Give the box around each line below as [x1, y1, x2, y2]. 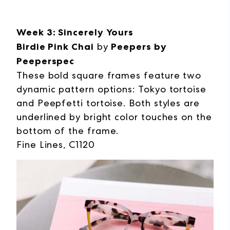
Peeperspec [16, 55, 75, 67]
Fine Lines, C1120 [16, 139, 95, 150]
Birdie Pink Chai [16, 41, 94, 53]
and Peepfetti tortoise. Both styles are [16, 98, 200, 109]
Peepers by [111, 41, 167, 53]
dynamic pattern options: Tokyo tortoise [16, 84, 206, 95]
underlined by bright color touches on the [16, 111, 212, 123]
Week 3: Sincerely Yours [16, 27, 134, 39]
